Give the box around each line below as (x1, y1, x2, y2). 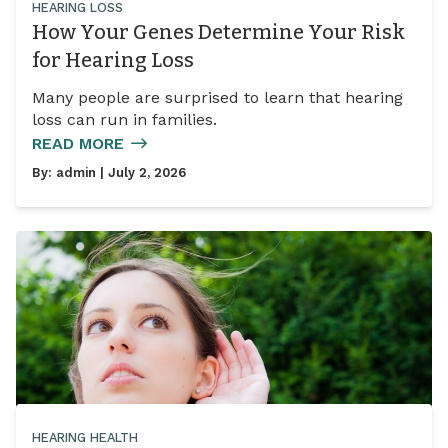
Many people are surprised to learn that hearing (32, 88, 403, 108)
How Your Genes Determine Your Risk (32, 19, 405, 44)
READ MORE (32, 134, 124, 154)
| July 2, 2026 (96, 165, 186, 181)
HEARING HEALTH (32, 429, 138, 445)
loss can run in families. (32, 110, 217, 130)
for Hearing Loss (32, 47, 194, 72)
